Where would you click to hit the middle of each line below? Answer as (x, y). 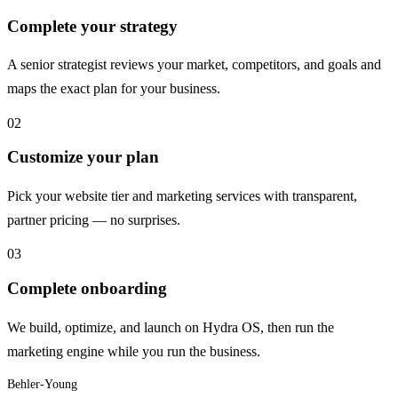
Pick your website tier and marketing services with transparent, (182, 196)
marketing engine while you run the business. (134, 351)
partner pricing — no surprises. (94, 220)
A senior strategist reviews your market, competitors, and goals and (194, 65)
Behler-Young (42, 385)
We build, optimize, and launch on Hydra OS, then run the (171, 327)
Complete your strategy (92, 26)
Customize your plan (83, 157)
